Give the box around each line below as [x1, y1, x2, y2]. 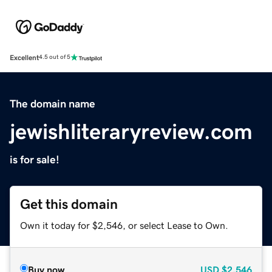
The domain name [10, 98, 95, 109]
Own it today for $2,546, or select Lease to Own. [20, 220, 228, 230]
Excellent [10, 53, 39, 61]
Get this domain [20, 197, 118, 211]
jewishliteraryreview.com [10, 120, 253, 143]
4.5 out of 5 [39, 54, 70, 61]
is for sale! [10, 154, 59, 165]
